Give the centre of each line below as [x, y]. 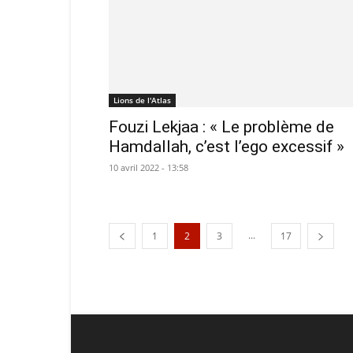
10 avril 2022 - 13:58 [149, 167]
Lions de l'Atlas [142, 100]
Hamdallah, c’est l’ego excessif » [227, 147]
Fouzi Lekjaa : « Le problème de [221, 127]
